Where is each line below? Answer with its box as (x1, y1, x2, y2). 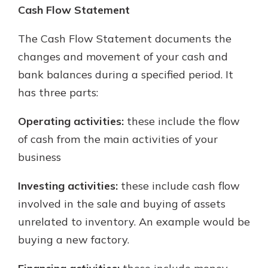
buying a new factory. (18, 233, 129, 246)
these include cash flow (118, 179, 240, 193)
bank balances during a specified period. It (18, 68, 233, 81)
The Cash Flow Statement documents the (18, 32, 232, 45)
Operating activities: (18, 114, 124, 128)
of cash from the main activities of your (18, 132, 218, 146)
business (18, 150, 61, 164)
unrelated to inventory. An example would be (18, 215, 250, 229)
